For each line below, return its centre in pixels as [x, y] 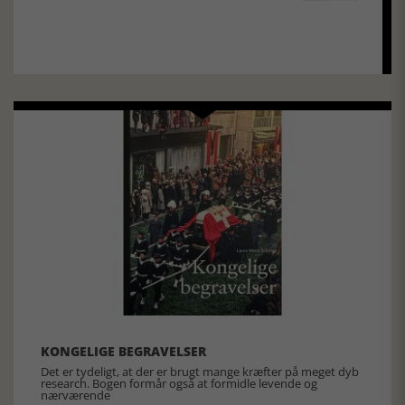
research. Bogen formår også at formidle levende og [179, 384]
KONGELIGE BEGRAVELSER [123, 352]
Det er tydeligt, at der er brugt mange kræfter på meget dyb [200, 372]
